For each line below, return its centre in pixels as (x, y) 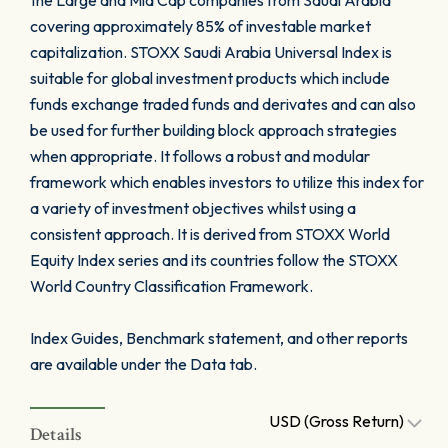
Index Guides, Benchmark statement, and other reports (219, 338)
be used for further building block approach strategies (213, 130)
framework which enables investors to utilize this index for (227, 182)
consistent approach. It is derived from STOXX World (210, 234)
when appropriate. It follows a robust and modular (200, 156)
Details (56, 434)
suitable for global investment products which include (210, 78)
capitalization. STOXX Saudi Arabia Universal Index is (211, 52)
